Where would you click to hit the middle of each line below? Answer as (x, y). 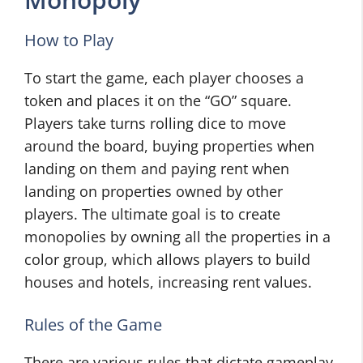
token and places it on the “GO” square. (158, 100)
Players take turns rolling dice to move (155, 123)
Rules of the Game (93, 325)
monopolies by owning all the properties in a (177, 237)
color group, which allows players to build (167, 259)
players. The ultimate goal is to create (152, 214)
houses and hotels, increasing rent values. (168, 282)
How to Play (69, 40)
